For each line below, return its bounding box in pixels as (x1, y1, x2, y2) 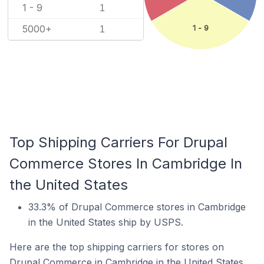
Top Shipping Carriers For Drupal (9, 134, 227, 151)
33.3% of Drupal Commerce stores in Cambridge (28, 201, 246, 213)
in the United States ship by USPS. (28, 216, 183, 228)
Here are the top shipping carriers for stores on (9, 241, 224, 253)
